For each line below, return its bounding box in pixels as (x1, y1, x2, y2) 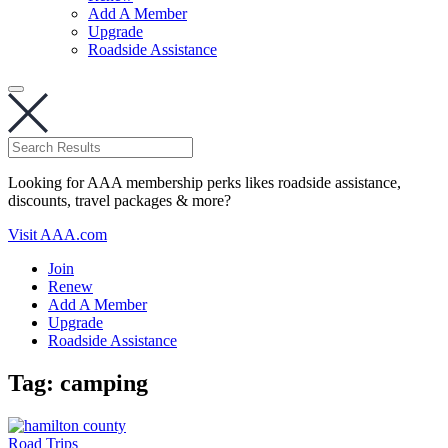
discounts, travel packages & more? (8, 192, 231, 209)
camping (60, 369, 148, 396)
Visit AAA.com (8, 226, 107, 243)
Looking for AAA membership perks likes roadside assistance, (8, 174, 401, 191)
